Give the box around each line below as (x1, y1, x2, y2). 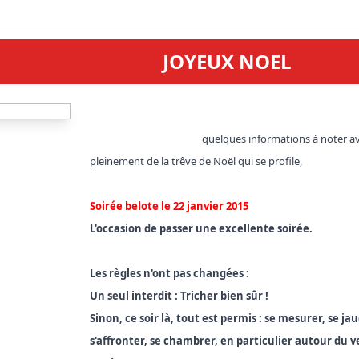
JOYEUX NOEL (162, 48, 292, 75)
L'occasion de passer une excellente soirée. (90, 221, 313, 236)
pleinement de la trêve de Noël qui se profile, (90, 154, 305, 168)
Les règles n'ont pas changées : (90, 266, 252, 280)
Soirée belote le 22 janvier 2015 (90, 199, 249, 213)
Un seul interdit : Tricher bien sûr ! (90, 288, 269, 303)
